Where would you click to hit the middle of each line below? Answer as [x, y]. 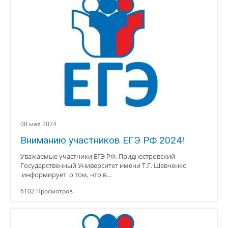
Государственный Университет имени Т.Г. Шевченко [104, 165]
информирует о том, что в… [66, 175]
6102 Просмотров [47, 191]
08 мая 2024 [38, 124]
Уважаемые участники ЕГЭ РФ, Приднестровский [98, 156]
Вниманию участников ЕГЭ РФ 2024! [102, 140]
